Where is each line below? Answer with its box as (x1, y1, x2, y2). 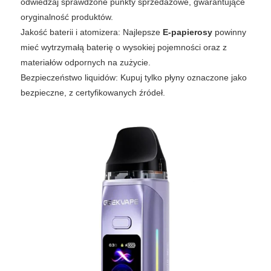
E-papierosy (163, 27, 212, 38)
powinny (212, 27, 246, 38)
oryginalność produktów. (21, 12, 113, 22)
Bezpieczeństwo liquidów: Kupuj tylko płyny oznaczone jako (21, 73, 247, 83)
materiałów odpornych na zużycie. (21, 57, 151, 68)
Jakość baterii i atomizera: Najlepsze (21, 27, 163, 38)
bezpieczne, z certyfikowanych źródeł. (21, 88, 165, 98)
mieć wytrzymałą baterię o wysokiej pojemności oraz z (21, 42, 227, 53)
